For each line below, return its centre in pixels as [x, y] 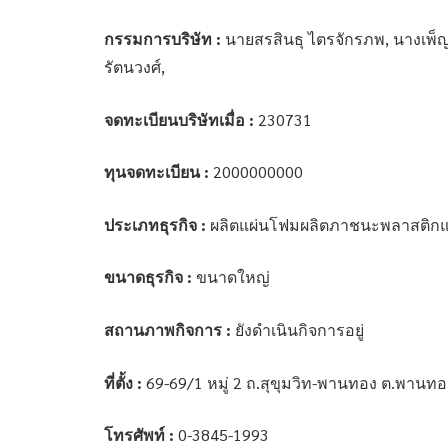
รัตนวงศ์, [135, 66]
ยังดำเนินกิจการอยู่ [298, 330]
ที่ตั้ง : [123, 382]
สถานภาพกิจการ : [168, 330]
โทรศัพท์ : [139, 435]
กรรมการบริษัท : [163, 38]
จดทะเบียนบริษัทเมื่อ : [179, 119]
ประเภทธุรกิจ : [155, 224]
